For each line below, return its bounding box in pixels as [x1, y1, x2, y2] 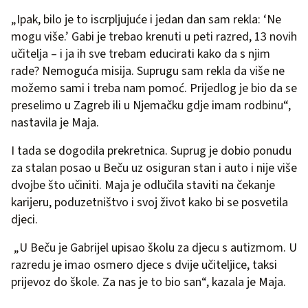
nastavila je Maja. [11, 113, 99, 131]
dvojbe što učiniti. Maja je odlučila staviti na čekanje [11, 176, 275, 194]
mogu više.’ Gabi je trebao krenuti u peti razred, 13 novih [11, 27, 297, 45]
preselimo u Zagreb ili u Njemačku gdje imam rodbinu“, [11, 96, 291, 114]
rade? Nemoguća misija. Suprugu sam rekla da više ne [11, 62, 285, 80]
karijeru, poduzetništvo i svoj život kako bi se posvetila [11, 193, 288, 211]
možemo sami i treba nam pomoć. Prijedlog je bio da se [11, 79, 297, 97]
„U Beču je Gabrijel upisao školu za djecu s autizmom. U [11, 239, 297, 256]
